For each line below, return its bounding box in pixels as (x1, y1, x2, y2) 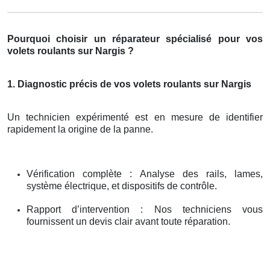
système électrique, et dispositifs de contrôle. (27, 180, 217, 191)
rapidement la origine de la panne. (7, 124, 153, 134)
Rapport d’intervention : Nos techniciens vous (27, 204, 263, 215)
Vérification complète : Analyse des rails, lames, (27, 168, 263, 179)
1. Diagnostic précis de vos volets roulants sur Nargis (7, 78, 251, 89)
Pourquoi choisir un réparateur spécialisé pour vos (7, 33, 263, 44)
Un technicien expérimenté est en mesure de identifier (7, 111, 263, 122)
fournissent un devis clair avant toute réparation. (27, 216, 230, 227)
